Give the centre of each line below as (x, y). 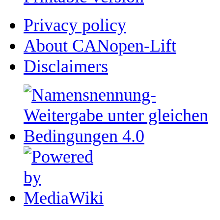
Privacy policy (75, 25)
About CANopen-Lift (100, 45)
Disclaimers (66, 66)
